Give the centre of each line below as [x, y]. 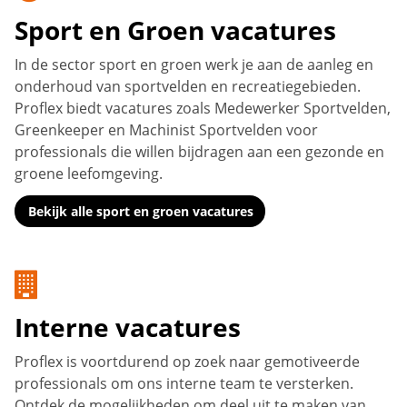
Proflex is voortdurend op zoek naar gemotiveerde [187, 361]
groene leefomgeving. [89, 173]
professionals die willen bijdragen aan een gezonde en [199, 151]
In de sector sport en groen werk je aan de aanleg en [194, 64]
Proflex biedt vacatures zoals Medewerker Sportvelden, [203, 108]
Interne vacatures [128, 327]
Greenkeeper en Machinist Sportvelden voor [166, 129]
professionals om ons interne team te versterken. [184, 383]
